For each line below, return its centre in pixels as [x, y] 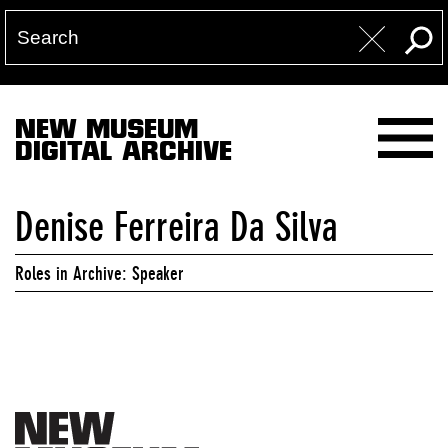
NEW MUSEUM [106, 132]
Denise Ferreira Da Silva [176, 227]
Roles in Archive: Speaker [99, 273]
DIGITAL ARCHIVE [123, 154]
